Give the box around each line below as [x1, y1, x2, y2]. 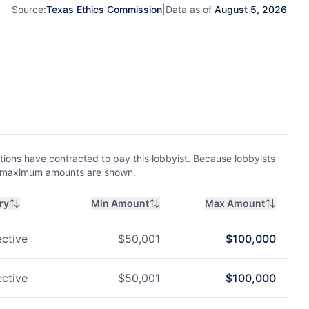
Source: [12, 3, 46, 15]
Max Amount [205, 197, 265, 209]
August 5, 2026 [215, 3, 287, 15]
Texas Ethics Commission [46, 3, 162, 15]
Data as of [166, 3, 215, 15]
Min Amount [91, 197, 149, 209]
